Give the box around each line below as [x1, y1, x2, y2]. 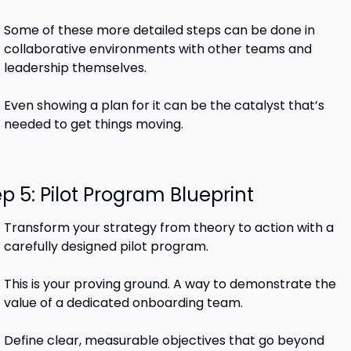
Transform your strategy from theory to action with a [3, 219, 334, 237]
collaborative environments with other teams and [3, 40, 312, 59]
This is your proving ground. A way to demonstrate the [3, 275, 336, 294]
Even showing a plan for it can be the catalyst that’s [3, 96, 324, 115]
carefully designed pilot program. [3, 237, 208, 256]
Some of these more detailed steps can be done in [3, 21, 315, 40]
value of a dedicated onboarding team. [3, 294, 243, 313]
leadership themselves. [3, 59, 150, 78]
